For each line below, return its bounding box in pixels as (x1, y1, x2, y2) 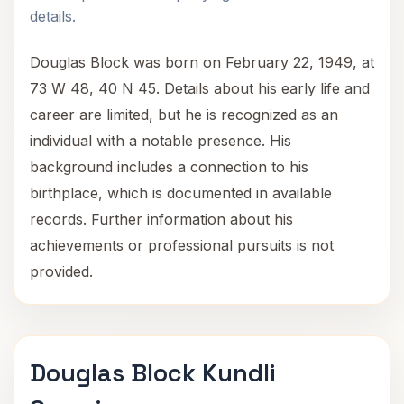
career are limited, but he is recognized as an (30, 106, 338, 124)
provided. (30, 262, 93, 280)
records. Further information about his (30, 210, 293, 228)
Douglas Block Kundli (30, 357, 275, 389)
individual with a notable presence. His (30, 132, 291, 150)
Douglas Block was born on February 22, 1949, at (30, 53, 374, 71)
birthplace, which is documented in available (30, 184, 332, 202)
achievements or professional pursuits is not (30, 236, 334, 254)
